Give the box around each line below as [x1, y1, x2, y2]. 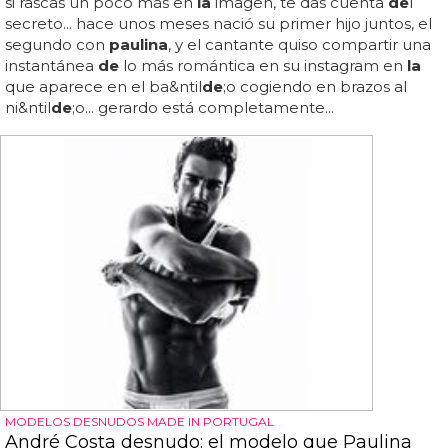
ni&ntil [5, 97, 51, 117]
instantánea [5, 55, 98, 75]
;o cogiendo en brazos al [223, 76, 407, 96]
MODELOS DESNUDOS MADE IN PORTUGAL [5, 413, 274, 429]
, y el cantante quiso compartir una [168, 34, 431, 54]
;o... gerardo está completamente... [72, 97, 334, 117]
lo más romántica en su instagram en [119, 55, 407, 75]
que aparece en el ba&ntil [5, 76, 202, 96]
